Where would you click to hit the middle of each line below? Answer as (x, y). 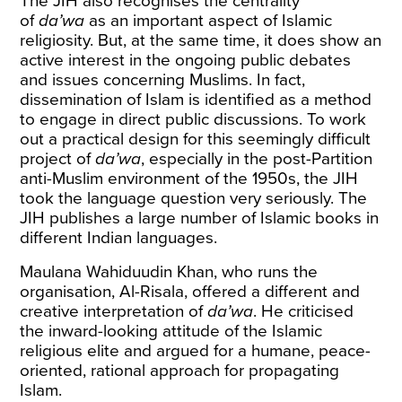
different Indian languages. (119, 238)
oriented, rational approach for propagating (180, 371)
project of (58, 159)
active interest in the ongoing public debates (186, 60)
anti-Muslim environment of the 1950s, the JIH (189, 179)
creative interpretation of (114, 311)
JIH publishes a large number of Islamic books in (200, 218)
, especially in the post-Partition (257, 159)
